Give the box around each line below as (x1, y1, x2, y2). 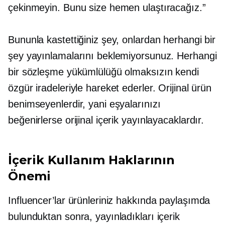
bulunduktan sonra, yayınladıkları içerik (8, 211, 180, 222)
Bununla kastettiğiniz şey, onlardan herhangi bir (8, 34, 216, 46)
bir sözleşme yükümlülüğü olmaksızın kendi (8, 66, 199, 78)
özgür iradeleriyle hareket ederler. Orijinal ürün (8, 82, 212, 94)
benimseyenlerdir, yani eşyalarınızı (8, 98, 161, 110)
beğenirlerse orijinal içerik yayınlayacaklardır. (8, 115, 204, 126)
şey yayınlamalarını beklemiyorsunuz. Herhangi (8, 50, 217, 62)
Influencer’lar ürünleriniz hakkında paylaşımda (8, 195, 210, 206)
